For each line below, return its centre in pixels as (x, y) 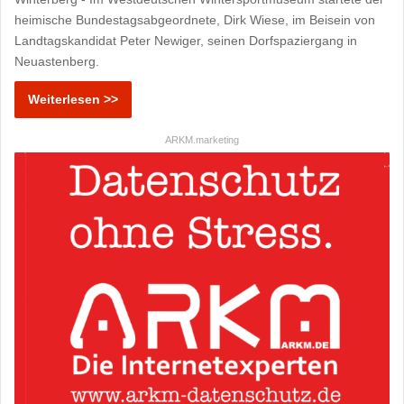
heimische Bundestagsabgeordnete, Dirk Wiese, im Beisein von (195, 19)
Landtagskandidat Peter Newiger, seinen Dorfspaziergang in (186, 40)
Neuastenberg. (57, 61)
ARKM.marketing (202, 139)
